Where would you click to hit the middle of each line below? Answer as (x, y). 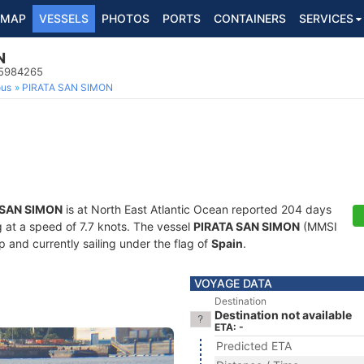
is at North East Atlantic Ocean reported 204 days (197, 209)
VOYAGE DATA (233, 283)
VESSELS (64, 18)
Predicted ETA (254, 346)
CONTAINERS (250, 18)
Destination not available (283, 315)
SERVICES (326, 18)
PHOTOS (126, 18)
